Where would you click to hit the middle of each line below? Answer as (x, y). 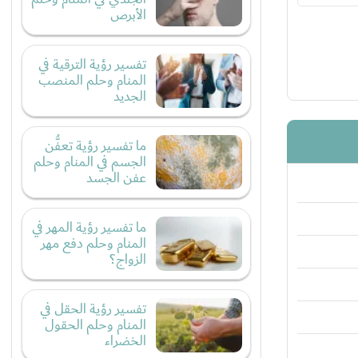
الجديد (130, 97)
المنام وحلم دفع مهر (93, 244)
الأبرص (128, 15)
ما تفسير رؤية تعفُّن (95, 146)
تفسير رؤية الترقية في (92, 65)
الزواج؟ (128, 260)
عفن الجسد (116, 178)
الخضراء (125, 341)
